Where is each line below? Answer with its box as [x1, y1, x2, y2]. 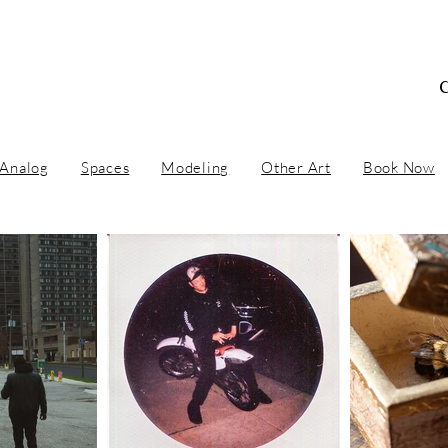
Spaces [80, 158, 130, 178]
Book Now [362, 158, 435, 178]
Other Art [261, 158, 331, 178]
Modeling [161, 158, 230, 178]
